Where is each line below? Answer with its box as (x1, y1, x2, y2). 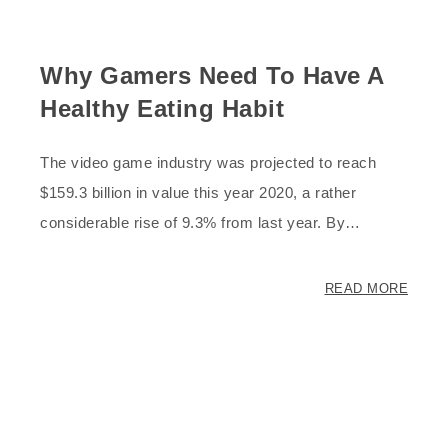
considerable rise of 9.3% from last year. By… (40, 213, 361, 231)
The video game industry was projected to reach (40, 153, 376, 171)
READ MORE (324, 280, 408, 296)
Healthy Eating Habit (40, 95, 284, 122)
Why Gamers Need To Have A (40, 62, 384, 89)
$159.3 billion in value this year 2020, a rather (40, 183, 356, 201)
